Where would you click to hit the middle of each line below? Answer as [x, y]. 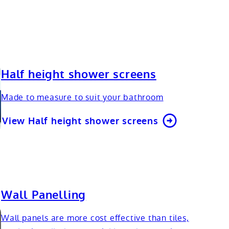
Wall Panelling [44, 195]
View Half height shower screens [80, 121]
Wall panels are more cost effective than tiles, [95, 218]
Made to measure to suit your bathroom [82, 97]
